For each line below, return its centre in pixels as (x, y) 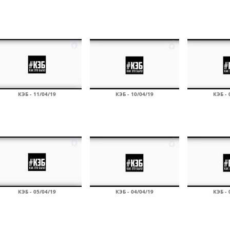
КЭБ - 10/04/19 (135, 94)
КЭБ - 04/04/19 (135, 191)
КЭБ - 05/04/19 (37, 191)
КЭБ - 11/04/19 (37, 94)
